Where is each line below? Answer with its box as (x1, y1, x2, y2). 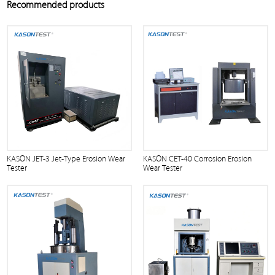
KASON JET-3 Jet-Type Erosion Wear (7, 153, 126, 163)
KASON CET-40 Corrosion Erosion (142, 153, 252, 163)
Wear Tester (142, 163, 182, 172)
